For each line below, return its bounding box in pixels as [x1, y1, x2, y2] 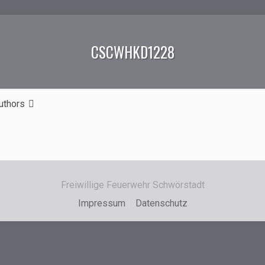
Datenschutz [135, 198, 188, 209]
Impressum [77, 198, 125, 209]
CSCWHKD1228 [91, 41, 174, 63]
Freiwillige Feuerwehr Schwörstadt [60, 179, 205, 190]
